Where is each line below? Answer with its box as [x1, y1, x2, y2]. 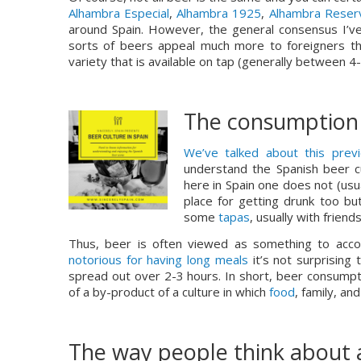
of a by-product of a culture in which [68, 284, 269, 300]
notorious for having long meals [68, 251, 248, 268]
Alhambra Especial [68, 5, 170, 21]
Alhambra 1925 [176, 5, 262, 21]
